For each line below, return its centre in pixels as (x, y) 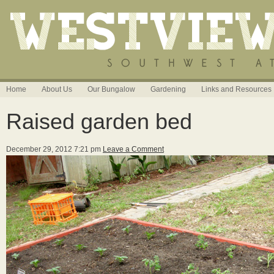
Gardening (168, 89)
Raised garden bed (99, 121)
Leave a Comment (133, 149)
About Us (57, 89)
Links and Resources (236, 89)
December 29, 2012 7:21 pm (54, 149)
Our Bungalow (111, 89)
